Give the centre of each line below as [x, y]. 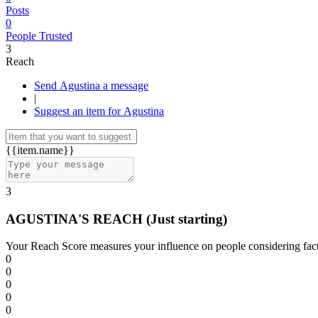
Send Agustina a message [126, 86]
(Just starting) [187, 219]
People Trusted [39, 36]
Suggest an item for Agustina [99, 111]
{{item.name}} [40, 150]
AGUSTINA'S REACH [76, 219]
